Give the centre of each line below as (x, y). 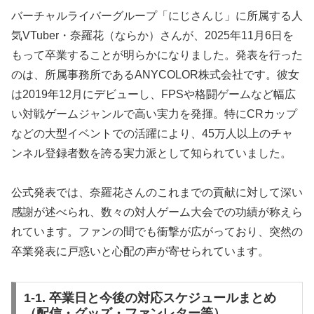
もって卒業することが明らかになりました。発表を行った (157, 55)
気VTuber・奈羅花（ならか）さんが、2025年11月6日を (152, 35)
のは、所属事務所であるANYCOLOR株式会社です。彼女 (155, 74)
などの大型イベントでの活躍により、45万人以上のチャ (152, 133)
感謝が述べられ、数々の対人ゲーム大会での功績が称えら (157, 212)
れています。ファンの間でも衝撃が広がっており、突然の (157, 232)
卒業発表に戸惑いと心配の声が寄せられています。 (140, 252)
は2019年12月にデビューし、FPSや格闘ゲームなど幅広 (153, 94)
